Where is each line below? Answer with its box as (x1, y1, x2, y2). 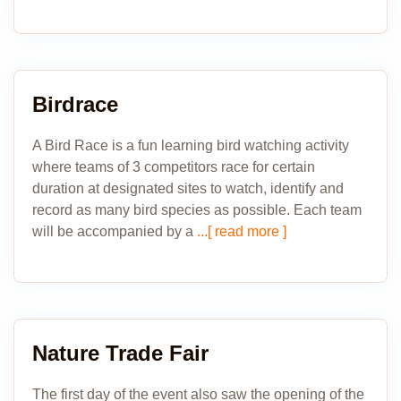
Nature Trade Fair (32, 341, 209, 365)
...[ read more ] (193, 224, 286, 239)
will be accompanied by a (32, 224, 193, 239)
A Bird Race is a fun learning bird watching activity (32, 138, 349, 153)
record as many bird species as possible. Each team (32, 202, 362, 218)
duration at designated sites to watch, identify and (32, 181, 344, 196)
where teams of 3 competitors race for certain (32, 159, 315, 175)
